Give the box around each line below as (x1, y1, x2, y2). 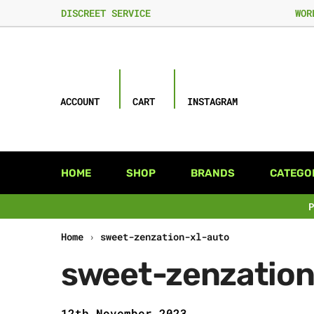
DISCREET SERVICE (61, 6, 151, 20)
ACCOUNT (60, 95, 100, 108)
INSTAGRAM (187, 95, 238, 108)
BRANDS (191, 167, 235, 179)
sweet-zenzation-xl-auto (100, 231, 229, 243)
